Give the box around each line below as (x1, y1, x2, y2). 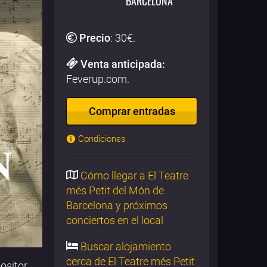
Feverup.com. (66, 72, 129, 85)
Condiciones (76, 133, 126, 144)
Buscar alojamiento (78, 240, 171, 253)
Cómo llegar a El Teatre (78, 169, 188, 182)
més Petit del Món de (66, 184, 164, 197)
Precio (79, 31, 110, 44)
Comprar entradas (88, 104, 175, 117)
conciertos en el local (66, 213, 163, 226)
